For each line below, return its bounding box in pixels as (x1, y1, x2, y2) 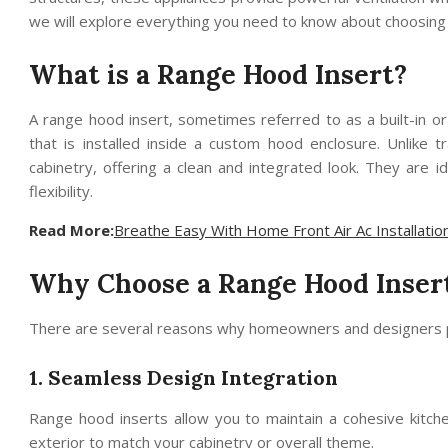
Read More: (29, 219, 114, 240)
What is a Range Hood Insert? (29, 57, 407, 91)
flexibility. (29, 180, 93, 201)
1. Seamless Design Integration (29, 364, 338, 390)
